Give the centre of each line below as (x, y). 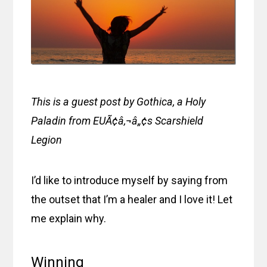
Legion (47, 139)
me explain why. (69, 218)
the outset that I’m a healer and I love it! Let (132, 199)
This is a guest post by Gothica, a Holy (119, 101)
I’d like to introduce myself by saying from (130, 180)
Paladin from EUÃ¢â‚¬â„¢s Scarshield (117, 120)
